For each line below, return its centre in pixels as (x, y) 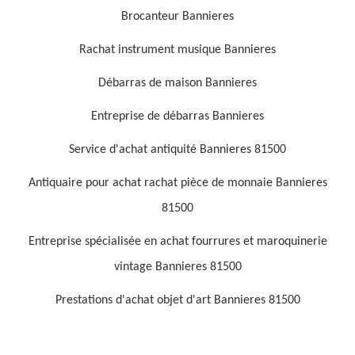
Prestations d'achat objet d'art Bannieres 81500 (177, 300)
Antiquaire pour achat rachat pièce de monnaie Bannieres (177, 183)
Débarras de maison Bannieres (177, 83)
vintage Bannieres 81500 (177, 267)
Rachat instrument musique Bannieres (177, 50)
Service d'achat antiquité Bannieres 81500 (177, 150)
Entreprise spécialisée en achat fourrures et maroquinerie (177, 242)
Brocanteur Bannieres (177, 17)
